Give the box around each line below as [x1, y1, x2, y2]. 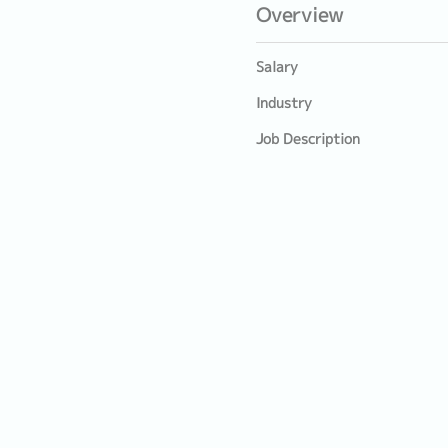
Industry [256, 93, 312, 113]
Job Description [256, 129, 360, 149]
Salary [256, 57, 298, 77]
